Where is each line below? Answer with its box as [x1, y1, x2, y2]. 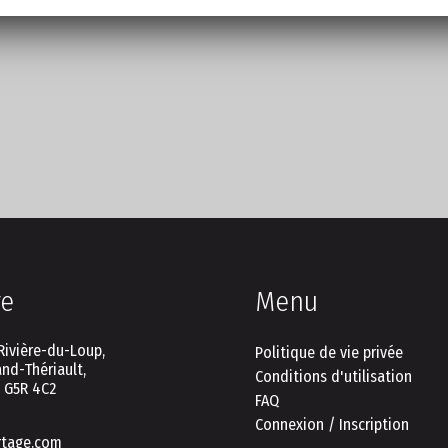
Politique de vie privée [254, 343, 403, 363]
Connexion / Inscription [254, 415, 409, 435]
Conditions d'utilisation [254, 367, 412, 387]
